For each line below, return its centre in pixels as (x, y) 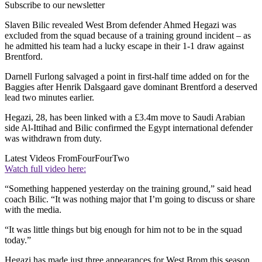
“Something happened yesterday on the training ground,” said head (128, 189)
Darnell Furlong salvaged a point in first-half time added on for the (127, 77)
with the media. (33, 210)
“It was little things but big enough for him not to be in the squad (123, 230)
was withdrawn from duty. (53, 139)
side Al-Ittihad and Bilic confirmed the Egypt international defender (129, 128)
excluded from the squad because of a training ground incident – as (128, 36)
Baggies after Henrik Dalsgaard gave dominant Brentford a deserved (131, 87)
